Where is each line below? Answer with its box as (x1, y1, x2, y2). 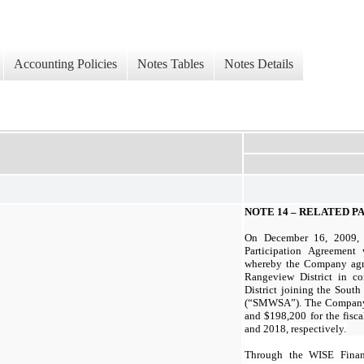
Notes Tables (137, 57, 204, 71)
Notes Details (224, 57, 293, 71)
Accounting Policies (14, 57, 117, 71)
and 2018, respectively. (245, 322, 346, 335)
